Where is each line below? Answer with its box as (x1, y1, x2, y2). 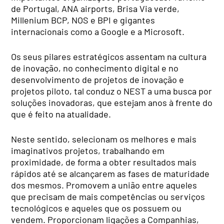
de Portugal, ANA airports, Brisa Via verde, (11, 3, 180, 14)
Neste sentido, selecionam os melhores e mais (11, 133, 197, 145)
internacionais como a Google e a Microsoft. (11, 26, 185, 37)
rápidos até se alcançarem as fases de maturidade (11, 168, 210, 179)
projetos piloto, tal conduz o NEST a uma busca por (11, 85, 212, 97)
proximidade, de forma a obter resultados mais (11, 156, 197, 168)
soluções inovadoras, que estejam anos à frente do (11, 97, 213, 108)
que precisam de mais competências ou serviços (11, 191, 205, 202)
